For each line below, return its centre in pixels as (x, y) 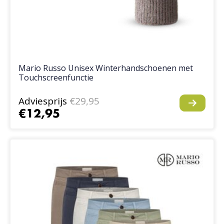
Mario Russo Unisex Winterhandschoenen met (106, 68)
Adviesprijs (43, 101)
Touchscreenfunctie (56, 78)
